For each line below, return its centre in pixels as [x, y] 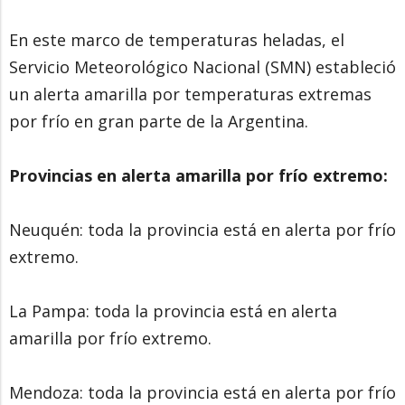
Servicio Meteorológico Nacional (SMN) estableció [202, 67]
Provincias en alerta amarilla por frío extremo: [198, 176]
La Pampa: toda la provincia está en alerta [173, 311]
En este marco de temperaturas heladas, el [177, 40]
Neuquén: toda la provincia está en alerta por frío [202, 230]
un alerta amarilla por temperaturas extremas [190, 94]
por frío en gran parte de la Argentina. [159, 122]
